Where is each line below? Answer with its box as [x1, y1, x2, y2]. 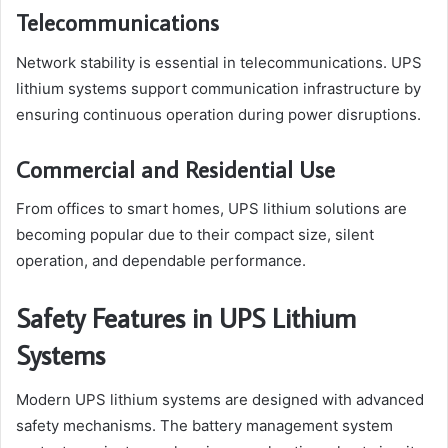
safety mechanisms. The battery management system [16, 415, 393, 435]
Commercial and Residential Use [16, 153, 335, 184]
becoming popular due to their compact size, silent [16, 225, 374, 245]
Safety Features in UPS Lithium [16, 300, 356, 336]
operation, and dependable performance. [16, 251, 306, 271]
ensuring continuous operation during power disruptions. [16, 104, 421, 124]
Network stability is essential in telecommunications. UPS [16, 52, 422, 72]
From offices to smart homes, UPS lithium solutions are [16, 199, 407, 219]
